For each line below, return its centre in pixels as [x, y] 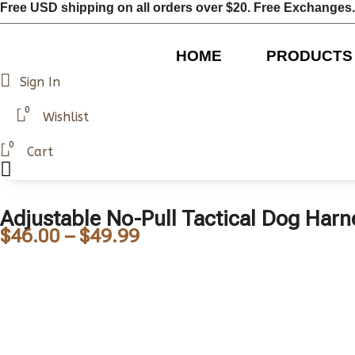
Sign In [40, 82]
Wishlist [66, 116]
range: [167, 267]
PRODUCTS [309, 55]
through [174, 327]
